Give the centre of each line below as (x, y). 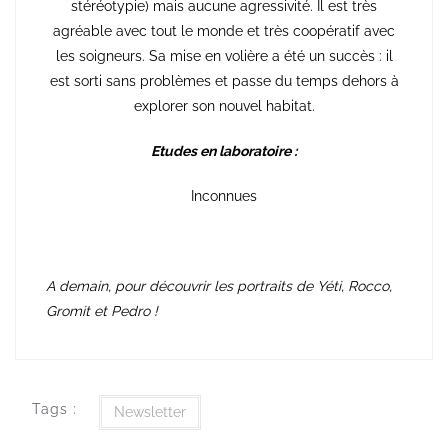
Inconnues (224, 195)
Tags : (54, 409)
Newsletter (149, 411)
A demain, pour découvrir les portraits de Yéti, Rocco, (219, 285)
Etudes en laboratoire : (224, 150)
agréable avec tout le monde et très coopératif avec (224, 30)
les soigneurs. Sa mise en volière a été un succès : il (224, 55)
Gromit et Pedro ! (104, 310)
